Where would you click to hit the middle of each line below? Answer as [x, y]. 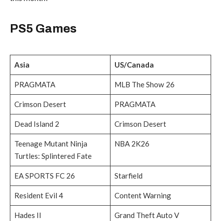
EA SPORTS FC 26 [44, 176]
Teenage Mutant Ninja [51, 144]
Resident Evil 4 [38, 196]
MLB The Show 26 [144, 85]
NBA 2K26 [132, 144]
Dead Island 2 [37, 124]
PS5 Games [43, 29]
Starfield [128, 176]
